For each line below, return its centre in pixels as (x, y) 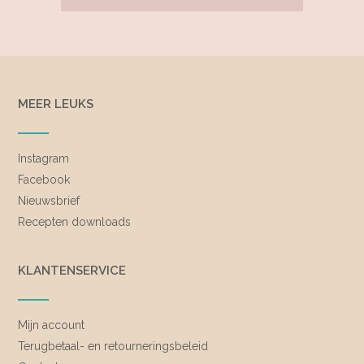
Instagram (43, 158)
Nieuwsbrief (49, 200)
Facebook (44, 179)
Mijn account (51, 325)
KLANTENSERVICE (72, 270)
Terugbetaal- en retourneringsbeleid (113, 346)
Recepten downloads (74, 221)
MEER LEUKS (56, 104)
